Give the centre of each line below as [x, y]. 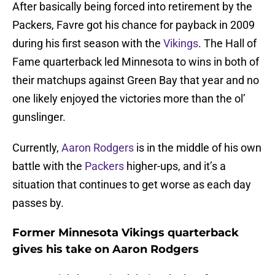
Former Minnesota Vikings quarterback [126, 233]
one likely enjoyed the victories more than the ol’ [129, 99]
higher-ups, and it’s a [175, 166]
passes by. [38, 203]
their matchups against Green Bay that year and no [136, 80]
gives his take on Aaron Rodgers [106, 250]
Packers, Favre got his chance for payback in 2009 [134, 25]
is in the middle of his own [198, 148]
